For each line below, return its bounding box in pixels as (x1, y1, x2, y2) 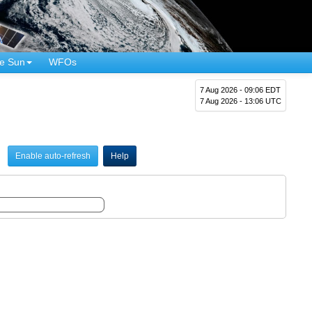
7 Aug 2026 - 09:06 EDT (200, 85, 281, 94)
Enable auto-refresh (15, 150, 91, 161)
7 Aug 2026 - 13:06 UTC (200, 96, 282, 105)
